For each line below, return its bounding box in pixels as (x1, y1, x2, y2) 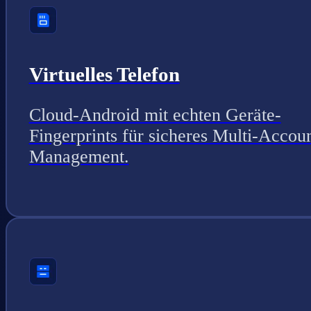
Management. (28, 146, 129, 167)
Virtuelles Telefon (28, 62, 180, 85)
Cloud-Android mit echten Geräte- (28, 104, 281, 125)
